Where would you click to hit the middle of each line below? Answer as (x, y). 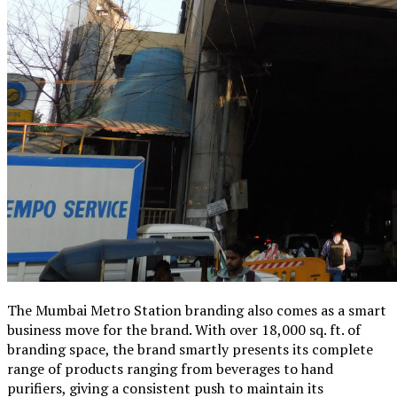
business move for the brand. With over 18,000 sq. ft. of (184, 329)
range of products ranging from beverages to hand (170, 368)
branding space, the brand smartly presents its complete (190, 349)
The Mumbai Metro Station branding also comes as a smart (197, 310)
